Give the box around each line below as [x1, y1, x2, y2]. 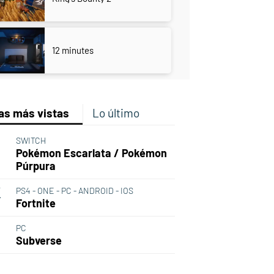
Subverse [15, 234, 62, 248]
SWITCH [15, 135, 46, 146]
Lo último [92, 106, 139, 120]
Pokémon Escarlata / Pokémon [15, 146, 167, 160]
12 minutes [51, 45, 94, 56]
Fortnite [15, 196, 56, 210]
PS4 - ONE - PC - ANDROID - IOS [15, 185, 133, 196]
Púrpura [15, 159, 56, 173]
